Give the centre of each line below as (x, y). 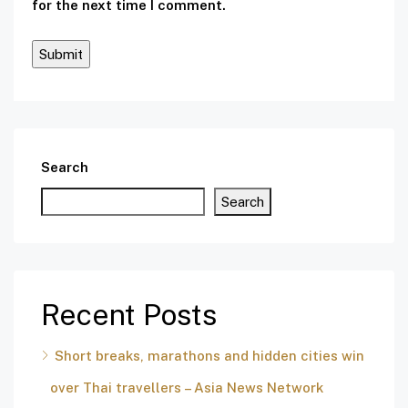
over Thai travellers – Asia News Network (187, 388)
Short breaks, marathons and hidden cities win (209, 356)
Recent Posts (129, 315)
